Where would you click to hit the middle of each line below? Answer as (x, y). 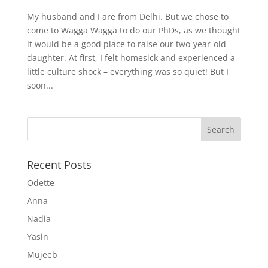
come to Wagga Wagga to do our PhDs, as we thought (133, 30)
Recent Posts (59, 164)
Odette (40, 182)
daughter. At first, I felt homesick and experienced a (131, 57)
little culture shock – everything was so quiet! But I (127, 71)
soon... (40, 85)
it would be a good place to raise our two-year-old (126, 44)
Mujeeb (42, 254)
